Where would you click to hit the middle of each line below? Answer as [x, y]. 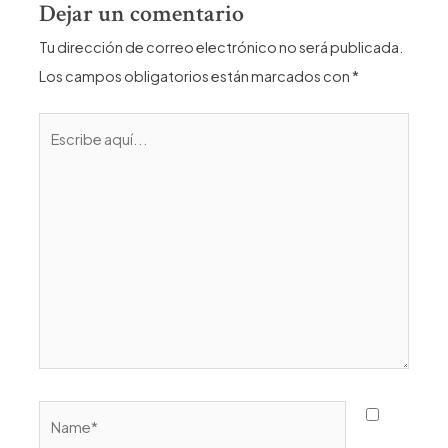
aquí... [60, 154]
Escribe [64, 125]
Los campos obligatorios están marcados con [196, 76]
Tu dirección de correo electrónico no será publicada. [222, 47]
